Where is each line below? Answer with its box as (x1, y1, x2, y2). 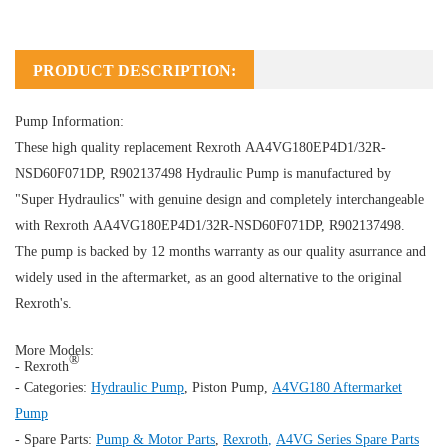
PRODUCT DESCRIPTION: (33, 61, 236, 79)
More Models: (15, 342, 94, 358)
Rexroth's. (15, 295, 72, 311)
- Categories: (15, 379, 91, 395)
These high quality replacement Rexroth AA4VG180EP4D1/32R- (15, 139, 386, 155)
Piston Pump (192, 379, 264, 395)
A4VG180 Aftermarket (272, 379, 402, 395)
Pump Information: (15, 113, 124, 129)
